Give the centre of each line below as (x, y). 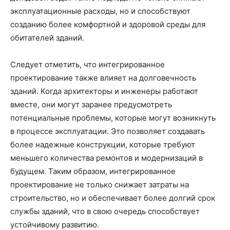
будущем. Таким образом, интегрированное (93, 171)
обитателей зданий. (47, 38)
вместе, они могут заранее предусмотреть (91, 105)
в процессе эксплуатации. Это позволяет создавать (108, 131)
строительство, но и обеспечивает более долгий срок (113, 198)
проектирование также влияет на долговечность (103, 78)
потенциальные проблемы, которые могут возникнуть (113, 118)
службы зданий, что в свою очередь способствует (105, 212)
